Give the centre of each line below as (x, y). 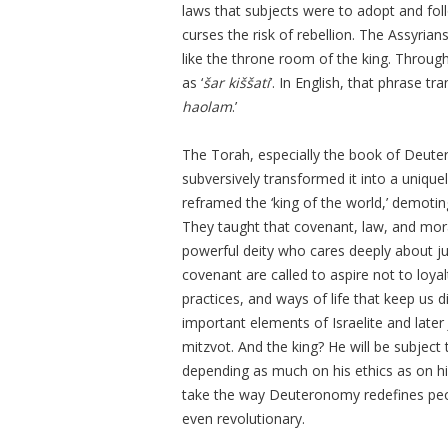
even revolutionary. (243, 418)
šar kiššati (236, 82)
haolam (207, 106)
